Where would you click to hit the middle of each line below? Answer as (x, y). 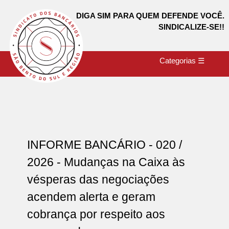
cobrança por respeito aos (96, 214)
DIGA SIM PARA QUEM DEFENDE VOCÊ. (150, 16)
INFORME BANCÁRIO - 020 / (104, 144)
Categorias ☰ (182, 61)
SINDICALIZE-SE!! (191, 27)
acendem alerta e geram (91, 197)
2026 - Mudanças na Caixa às (106, 162)
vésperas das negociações (98, 179)
